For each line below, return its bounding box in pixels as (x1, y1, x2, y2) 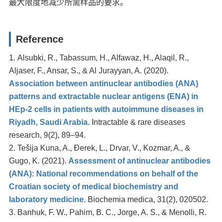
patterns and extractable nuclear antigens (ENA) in (9, 92, 199, 101)
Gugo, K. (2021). (9, 156, 69, 165)
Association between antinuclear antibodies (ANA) (9, 79, 199, 88)
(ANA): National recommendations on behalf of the (9, 169, 199, 178)
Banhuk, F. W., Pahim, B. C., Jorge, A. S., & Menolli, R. (17, 208, 207, 217)
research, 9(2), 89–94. (9, 130, 86, 139)
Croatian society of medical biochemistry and (9, 182, 179, 191)
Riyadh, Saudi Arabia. (9, 117, 90, 126)
